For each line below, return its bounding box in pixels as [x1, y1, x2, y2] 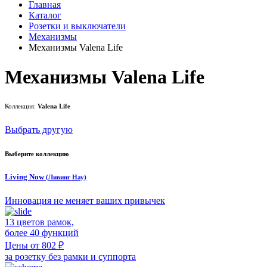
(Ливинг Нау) [46, 173, 86, 181]
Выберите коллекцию [5, 150, 69, 158]
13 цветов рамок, [5, 216, 74, 227]
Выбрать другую [5, 125, 73, 135]
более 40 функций [5, 227, 79, 238]
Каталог [29, 10, 61, 21]
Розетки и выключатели [29, 21, 126, 32]
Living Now [5, 172, 46, 182]
